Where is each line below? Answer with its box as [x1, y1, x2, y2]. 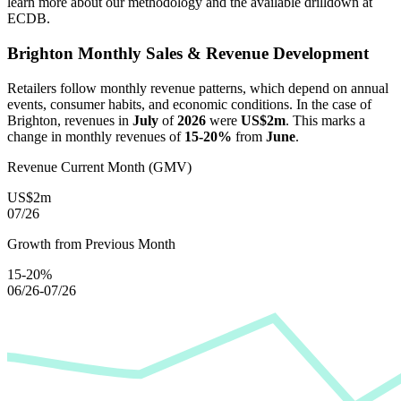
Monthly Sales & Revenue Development [73, 43, 369, 63]
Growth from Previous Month [7, 235, 175, 252]
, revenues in [57, 112, 132, 128]
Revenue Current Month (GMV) [7, 158, 192, 175]
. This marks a [286, 112, 365, 128]
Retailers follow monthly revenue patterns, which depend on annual [7, 80, 388, 96]
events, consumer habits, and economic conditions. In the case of [7, 96, 371, 112]
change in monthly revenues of [7, 128, 184, 144]
